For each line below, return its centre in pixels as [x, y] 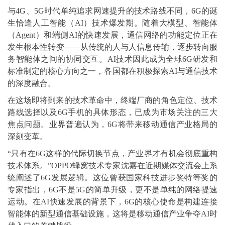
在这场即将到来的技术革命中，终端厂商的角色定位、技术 [113, 100]
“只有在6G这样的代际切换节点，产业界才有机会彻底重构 [113, 153]
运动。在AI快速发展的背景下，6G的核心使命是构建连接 [113, 202]
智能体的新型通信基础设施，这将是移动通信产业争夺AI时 [113, 214]
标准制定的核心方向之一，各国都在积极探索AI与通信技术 [113, 71]
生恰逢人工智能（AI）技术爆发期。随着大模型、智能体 [113, 23]
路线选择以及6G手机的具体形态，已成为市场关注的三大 [113, 112]
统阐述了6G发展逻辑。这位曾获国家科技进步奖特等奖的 [113, 178]
